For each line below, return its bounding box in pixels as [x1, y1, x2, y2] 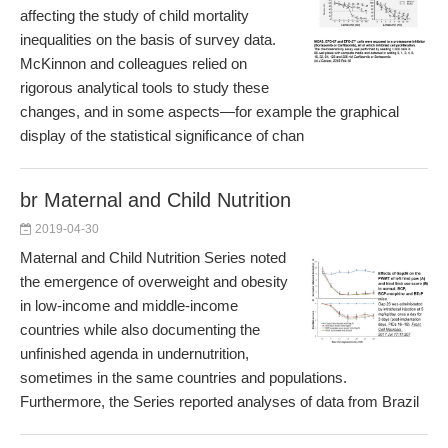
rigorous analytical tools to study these [20, 79, 269, 96]
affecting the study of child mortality [20, 7, 249, 24]
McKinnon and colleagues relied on [20, 55, 247, 72]
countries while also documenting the [20, 321, 260, 338]
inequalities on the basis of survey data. [20, 31, 276, 48]
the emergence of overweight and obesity [20, 273, 288, 290]
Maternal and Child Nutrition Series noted [20, 249, 286, 266]
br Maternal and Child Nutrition [20, 189, 291, 211]
